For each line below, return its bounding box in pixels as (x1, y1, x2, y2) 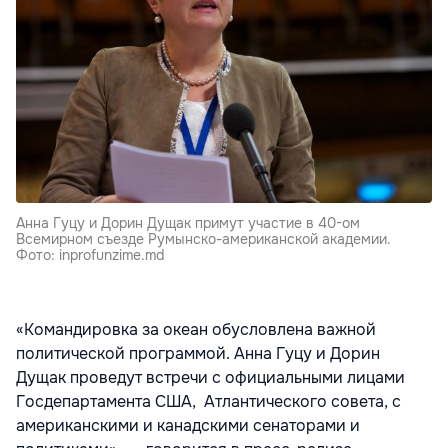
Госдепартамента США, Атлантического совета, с (16, 391, 401, 413)
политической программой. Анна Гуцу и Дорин (16, 343, 380, 365)
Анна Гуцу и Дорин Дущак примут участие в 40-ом (16, 214, 360, 233)
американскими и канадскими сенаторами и (16, 415, 360, 437)
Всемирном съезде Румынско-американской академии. (16, 230, 391, 249)
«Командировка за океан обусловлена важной (16, 319, 376, 341)
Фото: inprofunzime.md (16, 246, 164, 265)
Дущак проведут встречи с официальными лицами (16, 367, 405, 389)
